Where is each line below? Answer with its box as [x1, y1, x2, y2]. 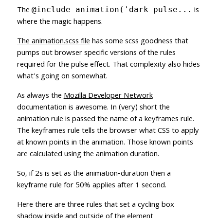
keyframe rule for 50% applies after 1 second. [17, 179, 166, 192]
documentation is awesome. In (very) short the [17, 101, 170, 114]
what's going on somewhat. [17, 70, 108, 83]
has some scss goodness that [90, 35, 188, 48]
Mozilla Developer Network [63, 90, 153, 103]
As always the [17, 90, 64, 103]
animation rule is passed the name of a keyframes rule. [17, 113, 194, 126]
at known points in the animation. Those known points [17, 136, 193, 149]
